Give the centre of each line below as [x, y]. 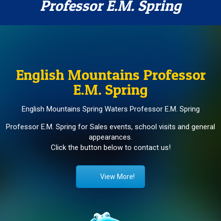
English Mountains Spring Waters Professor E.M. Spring [110, 109]
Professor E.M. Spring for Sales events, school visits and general [110, 127]
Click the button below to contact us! [110, 148]
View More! [117, 177]
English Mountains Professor [110, 75]
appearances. [110, 137]
